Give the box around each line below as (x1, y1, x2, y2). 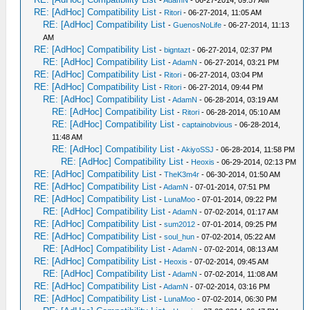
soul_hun (164, 232, 195, 241)
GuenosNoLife (173, 21, 222, 29)
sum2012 (164, 220, 196, 228)
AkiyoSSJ (181, 145, 215, 154)
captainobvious (182, 120, 233, 129)
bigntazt (164, 46, 191, 54)
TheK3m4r (164, 170, 200, 179)
